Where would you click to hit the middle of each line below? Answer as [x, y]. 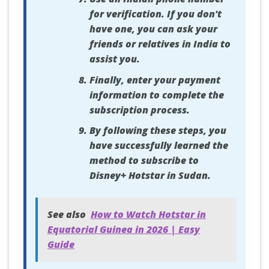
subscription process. [139, 110]
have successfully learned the [159, 146]
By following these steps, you [158, 131]
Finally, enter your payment [155, 80]
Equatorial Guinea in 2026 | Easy [124, 230]
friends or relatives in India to [160, 44]
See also [67, 215]
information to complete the [156, 95]
